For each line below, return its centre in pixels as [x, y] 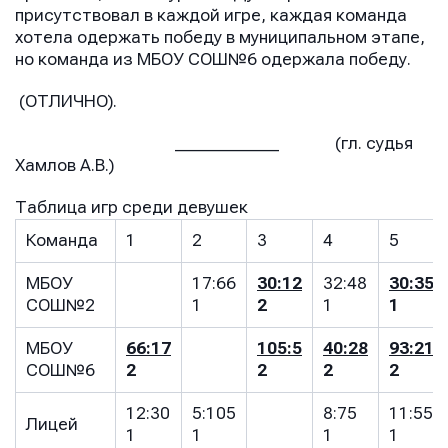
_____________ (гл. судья [214, 143]
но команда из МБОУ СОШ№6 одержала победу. [213, 59]
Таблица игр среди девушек [131, 207]
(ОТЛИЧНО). [66, 101]
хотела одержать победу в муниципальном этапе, [220, 37]
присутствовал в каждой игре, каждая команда [211, 15]
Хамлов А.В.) [64, 165]
